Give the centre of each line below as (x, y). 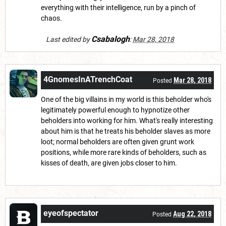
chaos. (51, 18)
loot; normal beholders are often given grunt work (118, 142)
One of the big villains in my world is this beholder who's (126, 100)
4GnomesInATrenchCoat (88, 80)
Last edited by (69, 40)
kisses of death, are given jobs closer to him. (109, 163)
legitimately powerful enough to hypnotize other (115, 110)
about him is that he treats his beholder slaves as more (126, 131)
